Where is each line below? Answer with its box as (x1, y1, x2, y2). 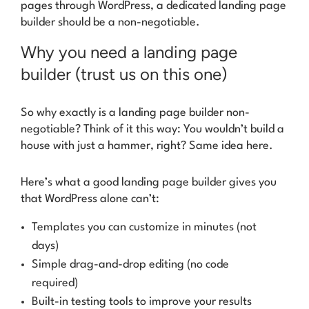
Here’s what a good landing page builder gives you (21, 177, 277, 189)
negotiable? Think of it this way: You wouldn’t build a (21, 123, 284, 136)
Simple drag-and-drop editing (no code (32, 258, 229, 270)
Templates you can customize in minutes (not (32, 221, 257, 233)
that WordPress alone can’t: (21, 193, 159, 206)
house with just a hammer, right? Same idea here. (21, 140, 273, 152)
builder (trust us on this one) (21, 63, 227, 84)
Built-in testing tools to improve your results (32, 295, 252, 308)
